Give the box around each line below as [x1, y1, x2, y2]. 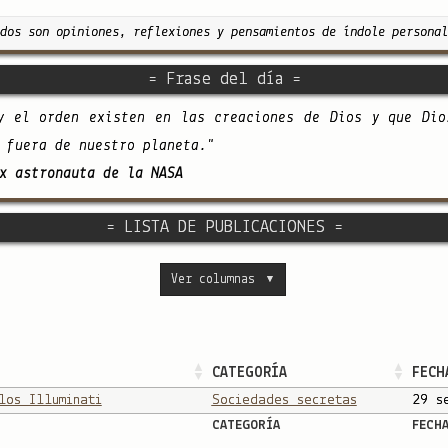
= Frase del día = [147, 69, 301, 89]
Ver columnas [170, 272, 255, 286]
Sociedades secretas [211, 392, 357, 408]
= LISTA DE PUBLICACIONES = [105, 217, 343, 237]
